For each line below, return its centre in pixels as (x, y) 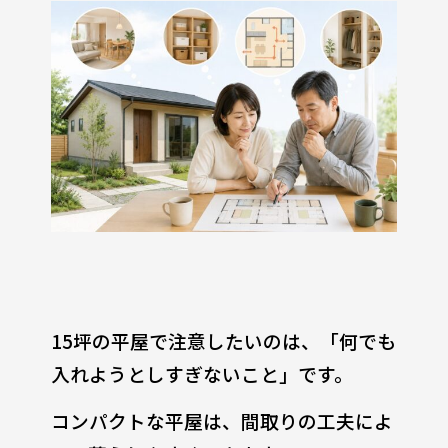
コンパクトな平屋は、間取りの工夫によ (221, 421)
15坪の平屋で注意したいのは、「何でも (223, 341)
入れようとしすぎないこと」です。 (201, 374)
